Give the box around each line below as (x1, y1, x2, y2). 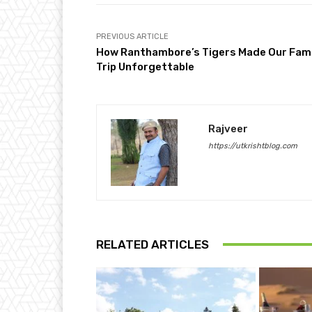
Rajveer (208, 122, 248, 135)
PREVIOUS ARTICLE (96, 31, 169, 41)
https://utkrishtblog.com (208, 141, 297, 150)
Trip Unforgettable (96, 60, 194, 73)
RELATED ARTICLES (96, 237, 209, 251)
